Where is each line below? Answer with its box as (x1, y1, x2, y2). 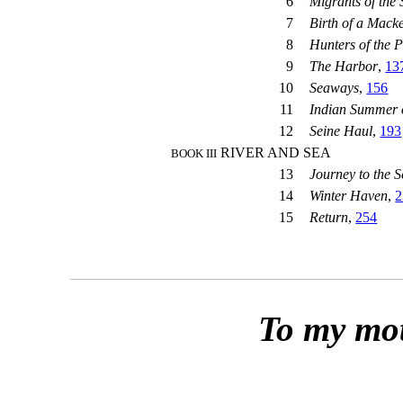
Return (309, 210, 349, 226)
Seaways (309, 80, 360, 96)
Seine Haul (309, 123, 373, 139)
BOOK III (171, 147, 218, 161)
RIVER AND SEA (217, 145, 332, 161)
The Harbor (309, 58, 379, 75)
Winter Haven (309, 188, 389, 204)
